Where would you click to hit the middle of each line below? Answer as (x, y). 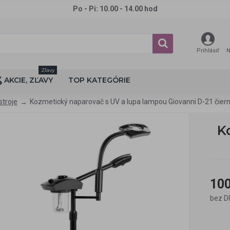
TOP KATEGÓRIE (99, 80)
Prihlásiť (208, 51)
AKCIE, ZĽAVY (28, 80)
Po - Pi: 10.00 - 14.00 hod (115, 9)
